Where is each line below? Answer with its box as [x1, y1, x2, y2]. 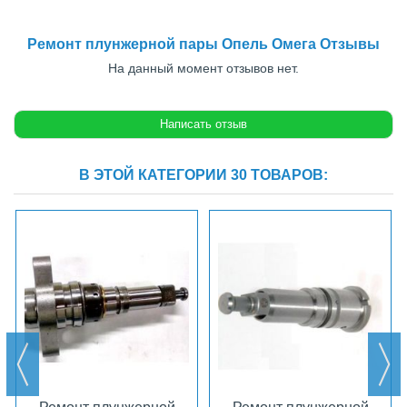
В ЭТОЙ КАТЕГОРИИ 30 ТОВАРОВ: [79, 166, 328, 183]
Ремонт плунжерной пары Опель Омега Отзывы [27, 35, 380, 52]
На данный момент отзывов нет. [108, 60, 299, 75]
